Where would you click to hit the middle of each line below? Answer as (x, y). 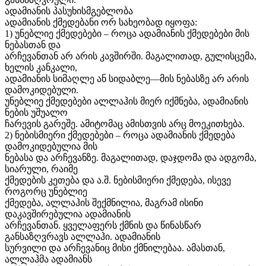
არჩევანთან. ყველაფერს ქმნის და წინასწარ (103, 225)
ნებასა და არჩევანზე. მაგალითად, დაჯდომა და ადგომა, (131, 157)
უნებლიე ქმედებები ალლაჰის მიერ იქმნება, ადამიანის (126, 101)
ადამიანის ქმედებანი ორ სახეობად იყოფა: (101, 22)
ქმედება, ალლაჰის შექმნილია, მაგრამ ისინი (104, 202)
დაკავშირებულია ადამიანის (68, 214)
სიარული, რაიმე (41, 169)
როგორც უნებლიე (46, 191)
